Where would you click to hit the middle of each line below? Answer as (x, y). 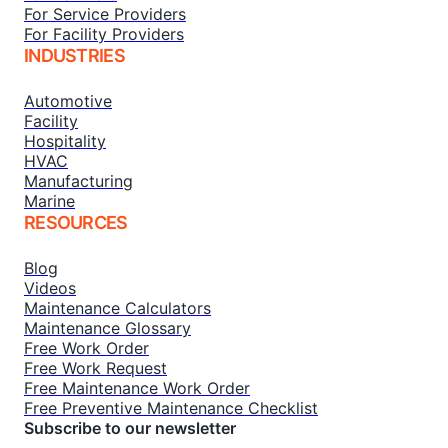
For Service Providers (105, 14)
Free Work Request (95, 368)
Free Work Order (86, 348)
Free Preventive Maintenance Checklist (171, 408)
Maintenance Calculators (117, 308)
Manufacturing (78, 181)
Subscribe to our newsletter (130, 428)
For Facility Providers (104, 34)
